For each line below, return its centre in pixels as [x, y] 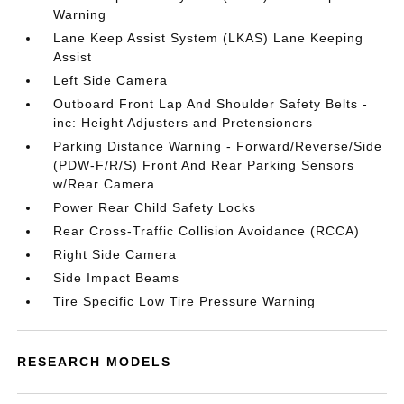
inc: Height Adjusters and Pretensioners [184, 123]
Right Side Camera [115, 254]
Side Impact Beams [117, 278]
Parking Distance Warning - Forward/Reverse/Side [218, 146]
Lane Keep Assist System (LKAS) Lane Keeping [209, 38]
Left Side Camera [111, 80]
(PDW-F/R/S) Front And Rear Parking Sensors [204, 165]
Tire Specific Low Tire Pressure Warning [185, 301]
